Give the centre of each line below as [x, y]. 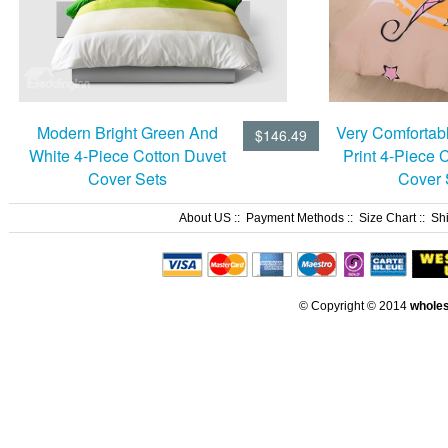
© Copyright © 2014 [354, 306]
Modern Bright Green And [127, 132]
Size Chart [387, 218]
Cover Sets [127, 178]
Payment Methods [295, 218]
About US [205, 218]
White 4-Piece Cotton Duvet [127, 155]
